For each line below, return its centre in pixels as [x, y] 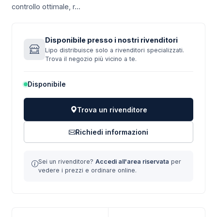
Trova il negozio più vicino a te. [91, 59]
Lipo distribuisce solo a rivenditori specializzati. [115, 50]
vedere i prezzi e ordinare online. [87, 170]
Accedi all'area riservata [132, 162]
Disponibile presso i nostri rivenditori [111, 40]
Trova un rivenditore [112, 109]
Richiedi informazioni [112, 132]
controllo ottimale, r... [46, 7]
